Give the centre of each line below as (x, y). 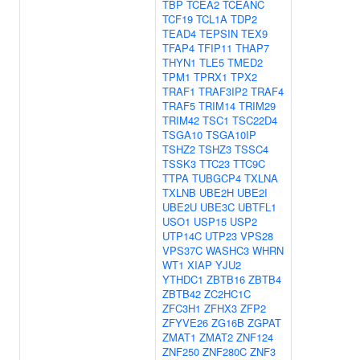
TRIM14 (217, 106)
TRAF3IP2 (223, 91)
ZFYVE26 (185, 323)
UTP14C (182, 236)
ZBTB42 (182, 294)
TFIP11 (215, 48)
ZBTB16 (226, 279)
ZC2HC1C (227, 294)
